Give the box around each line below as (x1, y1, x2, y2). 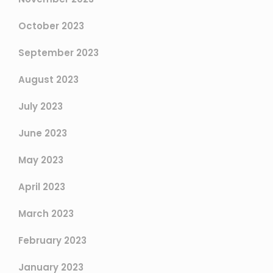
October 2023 (18, 19, 84, 33)
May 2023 (18, 154, 63, 167)
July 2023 (18, 100, 63, 113)
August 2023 (18, 73, 79, 87)
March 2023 (18, 207, 74, 221)
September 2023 (18, 46, 99, 60)
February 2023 (18, 234, 87, 247)
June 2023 (18, 127, 67, 140)
